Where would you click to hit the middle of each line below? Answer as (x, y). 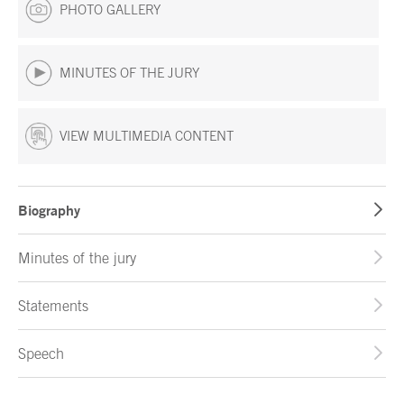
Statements (53, 305)
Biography (49, 210)
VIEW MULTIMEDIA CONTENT (147, 136)
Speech (41, 353)
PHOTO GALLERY (110, 10)
